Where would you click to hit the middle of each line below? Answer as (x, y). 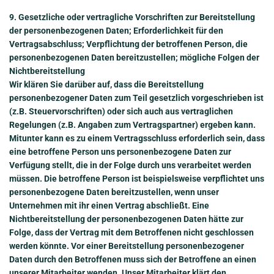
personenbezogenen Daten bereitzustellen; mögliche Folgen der (134, 58)
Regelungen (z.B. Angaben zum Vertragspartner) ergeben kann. (132, 125)
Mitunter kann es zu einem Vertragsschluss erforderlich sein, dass (137, 139)
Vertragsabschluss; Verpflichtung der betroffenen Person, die (128, 44)
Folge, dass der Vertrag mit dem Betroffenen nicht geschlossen (131, 233)
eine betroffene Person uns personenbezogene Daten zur (120, 152)
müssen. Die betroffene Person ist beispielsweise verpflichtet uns (137, 179)
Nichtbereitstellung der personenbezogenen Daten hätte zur (126, 219)
